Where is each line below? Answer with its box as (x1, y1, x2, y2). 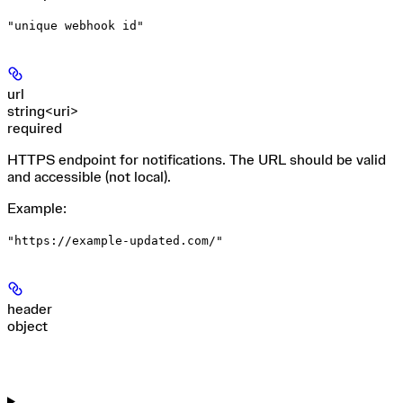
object (7, 318, 48, 334)
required (7, 121, 62, 136)
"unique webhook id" (7, 18, 144, 32)
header (7, 301, 52, 317)
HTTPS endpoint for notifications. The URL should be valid (7, 152, 386, 167)
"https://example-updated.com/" (7, 233, 223, 247)
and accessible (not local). (7, 169, 171, 184)
